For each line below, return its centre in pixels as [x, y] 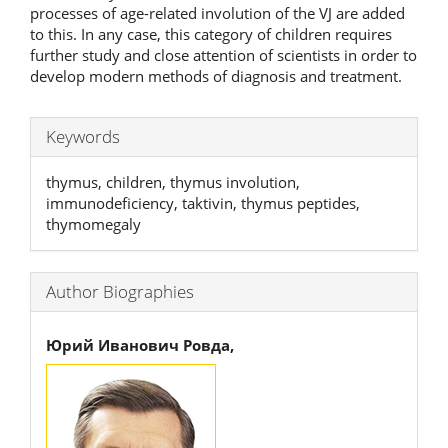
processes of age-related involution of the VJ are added [217, 12]
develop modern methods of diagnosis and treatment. [216, 75]
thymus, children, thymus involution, [173, 181]
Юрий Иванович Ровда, [140, 345]
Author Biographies [120, 291]
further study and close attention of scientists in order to [223, 54]
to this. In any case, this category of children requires [211, 33]
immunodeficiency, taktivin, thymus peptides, [203, 202]
